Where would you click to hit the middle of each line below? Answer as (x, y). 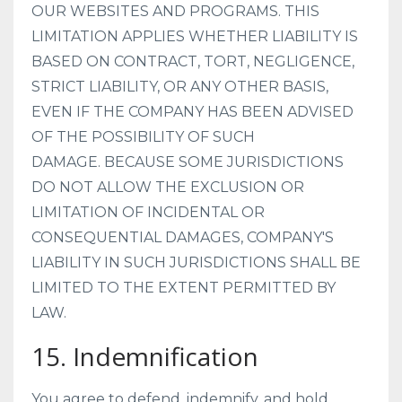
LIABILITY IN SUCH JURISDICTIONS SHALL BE (196, 262)
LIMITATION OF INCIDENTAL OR (148, 212)
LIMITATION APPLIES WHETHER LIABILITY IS (195, 36)
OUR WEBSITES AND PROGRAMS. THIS (175, 11)
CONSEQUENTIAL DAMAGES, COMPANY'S (183, 237)
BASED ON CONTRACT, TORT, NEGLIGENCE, (193, 61)
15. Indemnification (145, 356)
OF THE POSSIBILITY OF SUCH (143, 137)
